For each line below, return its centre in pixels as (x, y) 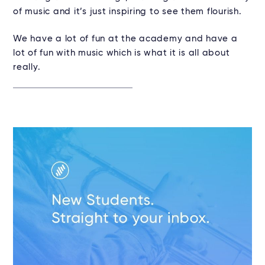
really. (27, 67)
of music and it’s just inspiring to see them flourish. (127, 12)
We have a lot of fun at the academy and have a (125, 39)
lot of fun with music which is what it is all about (122, 53)
